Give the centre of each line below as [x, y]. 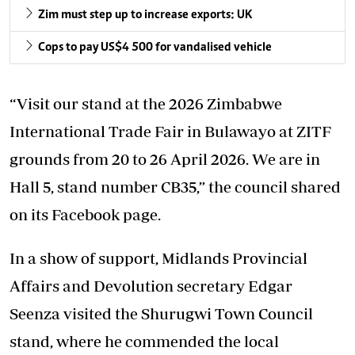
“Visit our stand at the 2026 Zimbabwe [146, 103]
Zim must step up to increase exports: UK [145, 15]
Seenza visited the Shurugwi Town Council [161, 313]
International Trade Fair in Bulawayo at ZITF [170, 131]
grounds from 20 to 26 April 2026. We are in [165, 158]
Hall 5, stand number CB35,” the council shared [175, 186]
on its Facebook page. [85, 214]
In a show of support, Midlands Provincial [158, 258]
